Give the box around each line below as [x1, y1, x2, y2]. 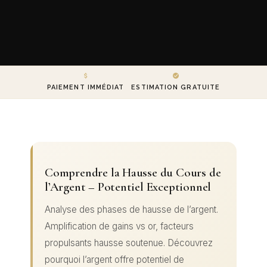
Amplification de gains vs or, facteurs [45, 221, 194, 232]
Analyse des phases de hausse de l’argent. [45, 204, 218, 216]
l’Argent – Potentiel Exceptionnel [45, 179, 212, 195]
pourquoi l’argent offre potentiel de [45, 254, 184, 266]
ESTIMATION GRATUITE [131, 83, 221, 92]
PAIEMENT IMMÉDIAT [46, 83, 125, 92]
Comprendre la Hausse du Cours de [45, 165, 221, 181]
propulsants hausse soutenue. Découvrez [45, 237, 213, 249]
